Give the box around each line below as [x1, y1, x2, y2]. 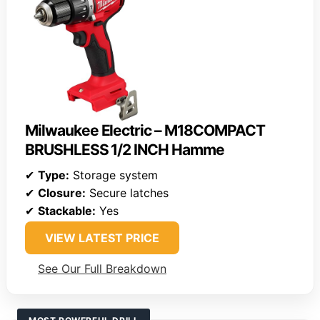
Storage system [69, 168, 158, 183]
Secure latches [86, 186, 169, 201]
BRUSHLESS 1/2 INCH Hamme [25, 141, 224, 159]
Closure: [38, 186, 86, 201]
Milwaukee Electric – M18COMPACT [25, 121, 265, 140]
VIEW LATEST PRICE [45, 231, 159, 246]
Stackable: [38, 204, 96, 219]
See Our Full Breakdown [38, 261, 166, 276]
